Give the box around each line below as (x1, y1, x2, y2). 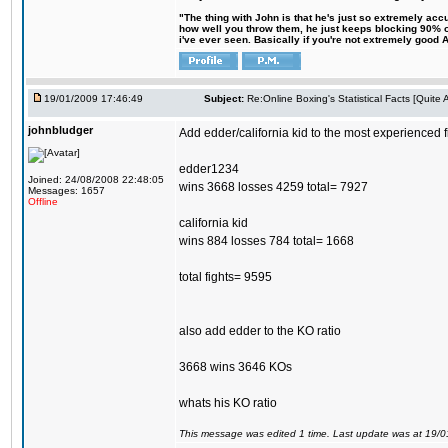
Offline (28, 196, 58, 207)
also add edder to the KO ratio (179, 324, 341, 338)
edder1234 (179, 162, 239, 176)
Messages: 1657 (28, 185, 105, 196)
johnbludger (28, 124, 93, 136)
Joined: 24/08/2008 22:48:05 (28, 174, 164, 185)
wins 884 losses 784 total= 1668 (179, 234, 354, 248)
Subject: (204, 93, 244, 104)
